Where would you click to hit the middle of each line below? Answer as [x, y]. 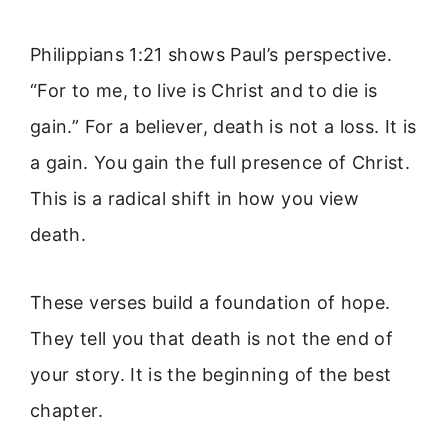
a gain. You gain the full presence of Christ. [220, 162]
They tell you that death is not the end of [212, 339]
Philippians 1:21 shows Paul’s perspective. [211, 54]
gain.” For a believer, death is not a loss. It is [223, 126]
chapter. [66, 411]
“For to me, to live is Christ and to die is [204, 90]
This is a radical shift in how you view [195, 198]
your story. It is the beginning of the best [211, 375]
